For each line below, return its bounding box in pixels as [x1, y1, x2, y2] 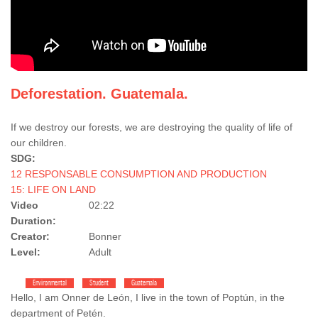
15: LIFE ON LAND [11, 184, 96, 195]
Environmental [33, 280, 67, 287]
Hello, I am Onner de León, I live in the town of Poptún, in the [11, 292, 285, 303]
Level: [11, 246, 43, 258]
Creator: [11, 231, 53, 242]
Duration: [11, 215, 59, 226]
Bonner [89, 231, 121, 242]
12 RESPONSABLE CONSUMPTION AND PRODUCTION [11, 168, 267, 180]
